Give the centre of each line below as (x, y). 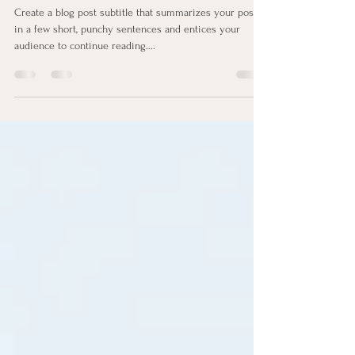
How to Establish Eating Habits (136, 19)
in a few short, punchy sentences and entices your (127, 64)
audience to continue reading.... (85, 80)
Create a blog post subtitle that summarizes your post (136, 47)
